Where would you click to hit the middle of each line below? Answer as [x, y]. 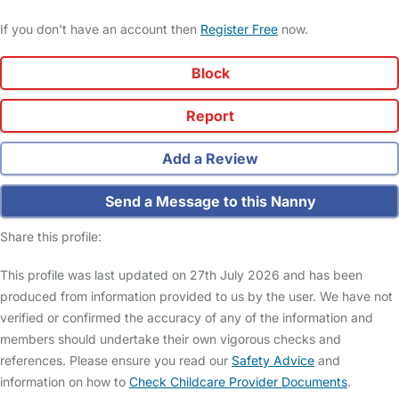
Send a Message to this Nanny [208, 202]
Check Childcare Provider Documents [238, 382]
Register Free [239, 29]
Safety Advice [273, 361]
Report [208, 116]
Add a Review [208, 159]
